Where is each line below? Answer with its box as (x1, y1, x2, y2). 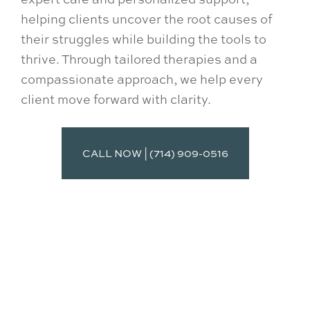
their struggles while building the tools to (21, 30, 266, 48)
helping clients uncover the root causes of (21, 10, 272, 28)
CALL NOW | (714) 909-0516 (82, 145, 228, 161)
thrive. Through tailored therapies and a (21, 51, 257, 68)
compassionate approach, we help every (21, 71, 263, 88)
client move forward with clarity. (21, 91, 211, 108)
